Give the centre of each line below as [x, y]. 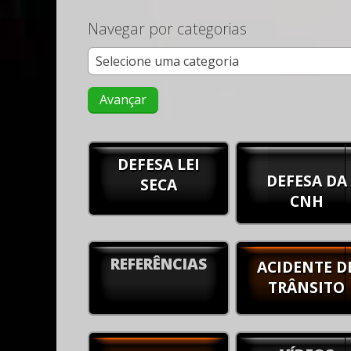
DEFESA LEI [159, 164]
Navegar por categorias [167, 29]
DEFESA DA [306, 181]
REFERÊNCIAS [159, 264]
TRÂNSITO [307, 287]
